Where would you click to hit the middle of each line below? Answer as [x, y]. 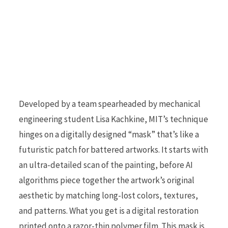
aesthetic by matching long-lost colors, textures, [108, 195]
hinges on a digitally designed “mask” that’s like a [109, 134]
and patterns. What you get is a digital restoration [109, 210]
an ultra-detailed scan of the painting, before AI [106, 165]
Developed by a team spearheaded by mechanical [110, 104]
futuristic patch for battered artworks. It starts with [113, 149]
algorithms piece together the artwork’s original [107, 180]
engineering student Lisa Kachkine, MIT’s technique [113, 119]
